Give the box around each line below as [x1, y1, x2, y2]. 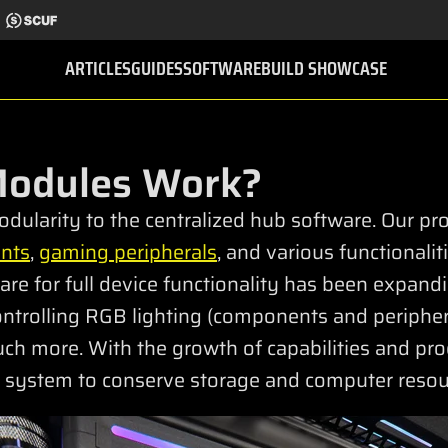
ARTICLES [65, 52, 131, 84]
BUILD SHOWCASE [261, 52, 387, 84]
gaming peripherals [39, 236, 217, 268]
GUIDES [131, 52, 183, 84]
